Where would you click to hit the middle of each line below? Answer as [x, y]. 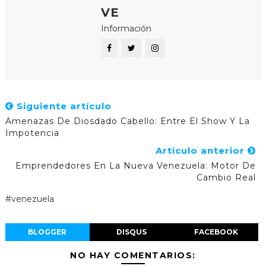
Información [126, 29]
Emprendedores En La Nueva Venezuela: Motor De [136, 166]
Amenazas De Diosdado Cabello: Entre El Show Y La [127, 121]
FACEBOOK [216, 232]
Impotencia [32, 133]
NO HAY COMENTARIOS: [133, 256]
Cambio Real [227, 178]
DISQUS [132, 232]
